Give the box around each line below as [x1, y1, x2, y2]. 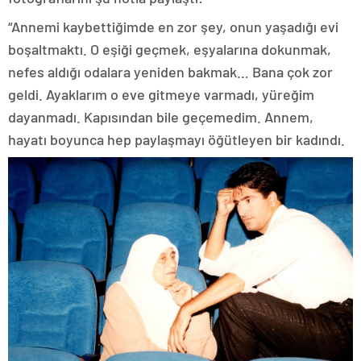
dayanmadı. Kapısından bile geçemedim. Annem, [8, 107, 313, 126]
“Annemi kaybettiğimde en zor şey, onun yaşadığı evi [8, 17, 338, 35]
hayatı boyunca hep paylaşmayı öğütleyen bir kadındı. [8, 130, 345, 148]
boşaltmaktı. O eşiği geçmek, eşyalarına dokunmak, [8, 39, 331, 58]
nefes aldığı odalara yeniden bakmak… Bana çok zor [8, 62, 333, 81]
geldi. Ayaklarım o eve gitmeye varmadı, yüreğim [8, 85, 314, 103]
